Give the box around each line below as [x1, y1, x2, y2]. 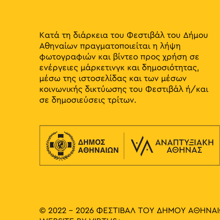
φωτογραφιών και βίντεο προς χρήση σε [39, 53, 199, 61]
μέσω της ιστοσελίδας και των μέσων [39, 75, 187, 83]
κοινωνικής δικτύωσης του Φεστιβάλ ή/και [39, 85, 208, 94]
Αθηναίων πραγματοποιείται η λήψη [39, 42, 181, 51]
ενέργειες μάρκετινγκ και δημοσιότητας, [39, 64, 199, 72]
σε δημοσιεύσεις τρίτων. [39, 96, 137, 105]
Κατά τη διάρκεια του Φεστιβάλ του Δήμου [39, 31, 208, 40]
